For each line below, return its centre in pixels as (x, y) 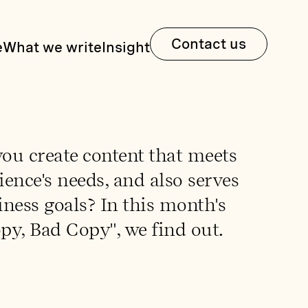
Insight (125, 47)
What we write (52, 47)
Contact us (208, 44)
